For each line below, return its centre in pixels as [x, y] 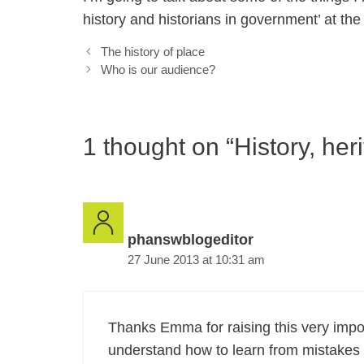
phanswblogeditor [191, 240]
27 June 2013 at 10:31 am [196, 260]
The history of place [153, 51]
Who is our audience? [158, 69]
